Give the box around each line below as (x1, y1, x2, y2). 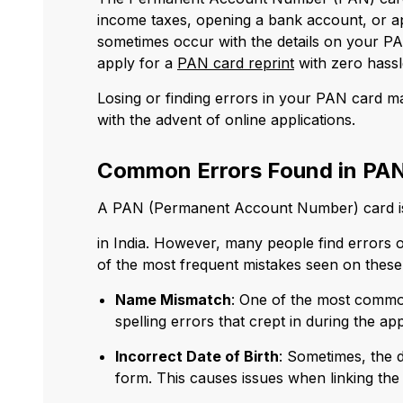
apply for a (97, 54, 177, 73)
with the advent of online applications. (97, 111, 355, 130)
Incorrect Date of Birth (115, 347, 279, 366)
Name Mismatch (115, 291, 231, 309)
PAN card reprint (177, 54, 294, 73)
